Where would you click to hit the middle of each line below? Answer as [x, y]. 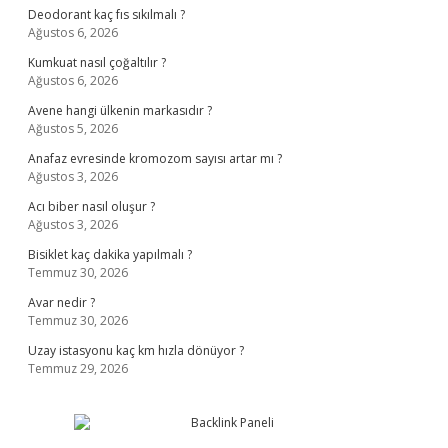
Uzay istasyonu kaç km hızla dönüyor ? [136, 350]
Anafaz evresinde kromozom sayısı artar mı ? [155, 158]
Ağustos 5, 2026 [73, 128]
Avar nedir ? [61, 302]
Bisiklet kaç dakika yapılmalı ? [110, 254]
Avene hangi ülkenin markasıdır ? [120, 110]
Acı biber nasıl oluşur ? [91, 206]
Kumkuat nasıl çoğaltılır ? [97, 62]
